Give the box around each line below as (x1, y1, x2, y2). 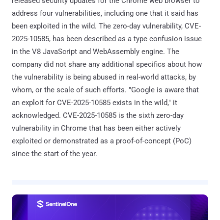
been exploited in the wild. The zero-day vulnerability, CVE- (12, 21, 201, 30)
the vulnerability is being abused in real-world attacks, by (12, 72, 196, 82)
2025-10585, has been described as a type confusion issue (12, 34, 202, 43)
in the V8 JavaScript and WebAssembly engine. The (12, 47, 179, 56)
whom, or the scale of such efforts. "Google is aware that (12, 85, 199, 94)
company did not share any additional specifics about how (12, 59, 202, 69)
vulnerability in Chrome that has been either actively (12, 123, 181, 133)
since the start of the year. (12, 149, 97, 158)
